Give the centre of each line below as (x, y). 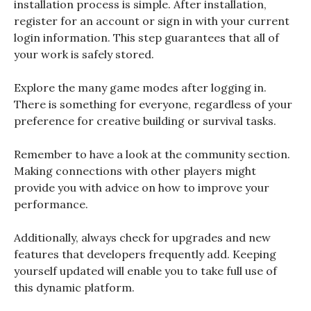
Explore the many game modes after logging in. (140, 87)
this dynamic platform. (76, 287)
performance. (52, 204)
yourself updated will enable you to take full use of (145, 270)
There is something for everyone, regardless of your (153, 104)
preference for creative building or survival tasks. (146, 120)
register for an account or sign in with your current (152, 20)
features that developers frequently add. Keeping (145, 254)
